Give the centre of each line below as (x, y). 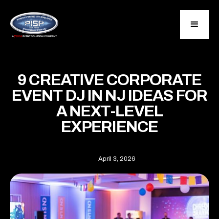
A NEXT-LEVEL (109, 111)
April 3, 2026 (117, 159)
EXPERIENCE (109, 127)
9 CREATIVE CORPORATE (109, 80)
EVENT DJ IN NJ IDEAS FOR (109, 96)
